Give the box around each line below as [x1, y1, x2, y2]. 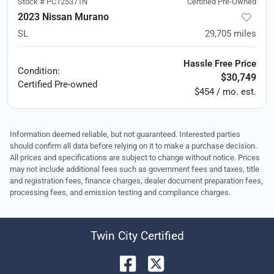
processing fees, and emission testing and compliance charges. [10, 187, 231, 197]
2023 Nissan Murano [18, 10, 109, 23]
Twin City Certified [90, 228, 184, 243]
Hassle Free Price [183, 57, 256, 69]
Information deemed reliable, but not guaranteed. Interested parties [10, 129, 240, 139]
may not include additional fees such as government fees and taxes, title [10, 164, 259, 174]
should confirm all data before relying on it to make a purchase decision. [10, 141, 257, 150]
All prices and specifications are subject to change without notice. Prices [10, 152, 260, 162]
